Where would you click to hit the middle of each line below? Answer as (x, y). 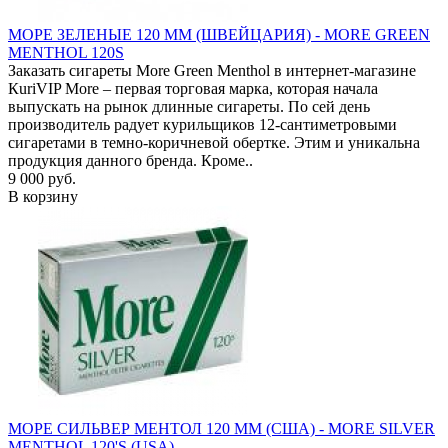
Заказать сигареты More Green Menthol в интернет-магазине (212, 70)
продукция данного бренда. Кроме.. (130, 160)
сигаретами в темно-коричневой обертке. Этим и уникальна (214, 142)
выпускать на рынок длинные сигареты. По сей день (189, 106)
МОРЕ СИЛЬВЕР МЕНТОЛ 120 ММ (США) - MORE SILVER (221, 428)
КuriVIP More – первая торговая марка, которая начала (193, 88)
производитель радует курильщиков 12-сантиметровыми (202, 124)
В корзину (43, 196)
